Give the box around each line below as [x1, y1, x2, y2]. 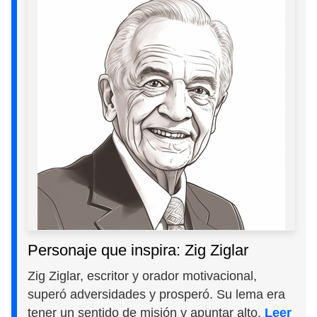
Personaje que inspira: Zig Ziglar [28, 241, 249, 260]
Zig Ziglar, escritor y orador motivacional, [28, 269, 258, 284]
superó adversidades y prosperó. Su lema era [28, 287, 286, 302]
